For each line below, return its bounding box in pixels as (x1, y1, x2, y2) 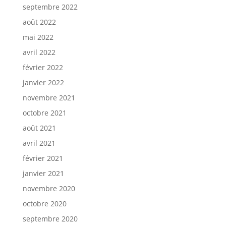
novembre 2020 (22, 184, 75, 194)
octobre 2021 (22, 108, 67, 118)
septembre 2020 (22, 214, 78, 224)
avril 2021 (22, 138, 55, 148)
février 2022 (22, 63, 63, 73)
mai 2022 (22, 32, 53, 42)
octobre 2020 (22, 199, 67, 209)
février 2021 (22, 153, 63, 163)
